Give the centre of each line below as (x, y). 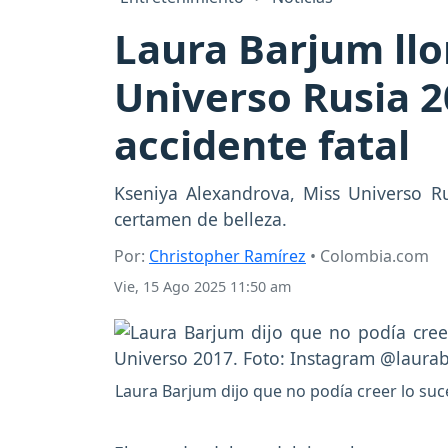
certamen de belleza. (200, 219)
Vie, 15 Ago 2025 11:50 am (202, 287)
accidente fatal (262, 145)
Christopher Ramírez (227, 256)
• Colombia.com (367, 256)
